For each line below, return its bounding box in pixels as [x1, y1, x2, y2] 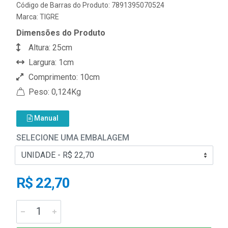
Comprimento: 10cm [26, 72, 100, 82]
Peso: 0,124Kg [26, 87, 81, 97]
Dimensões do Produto [16, 27, 105, 38]
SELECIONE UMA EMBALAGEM [16, 132, 129, 142]
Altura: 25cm [26, 42, 72, 52]
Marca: [16, 12, 40, 21]
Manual [33, 113, 59, 122]
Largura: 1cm [26, 57, 74, 67]
